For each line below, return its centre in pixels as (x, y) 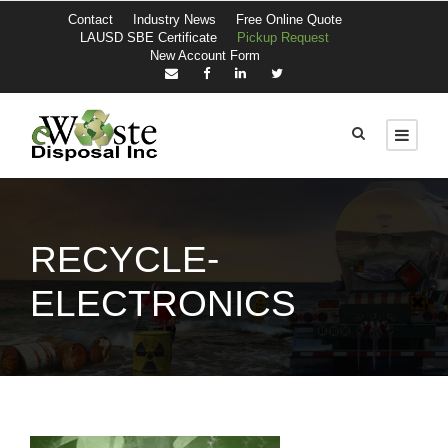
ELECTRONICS (163, 304)
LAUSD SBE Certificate (148, 37)
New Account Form (204, 55)
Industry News (174, 19)
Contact (90, 19)
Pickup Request (283, 37)
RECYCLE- (124, 260)
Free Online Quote (288, 19)
